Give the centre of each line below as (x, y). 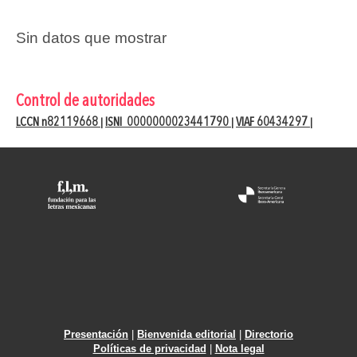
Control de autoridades (87, 102)
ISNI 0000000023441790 (168, 123)
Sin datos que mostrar (91, 38)
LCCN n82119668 (58, 123)
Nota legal (239, 348)
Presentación (96, 334)
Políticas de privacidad (149, 348)
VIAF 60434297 (273, 123)
